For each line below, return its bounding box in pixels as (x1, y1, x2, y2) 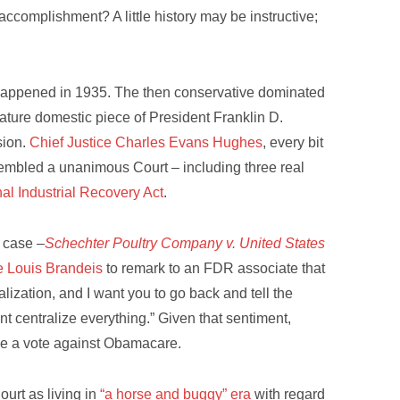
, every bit (262, 135, 324, 151)
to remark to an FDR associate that (103, 261, 326, 277)
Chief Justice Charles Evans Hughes (29, 135, 263, 151)
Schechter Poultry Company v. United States (45, 236, 326, 252)
